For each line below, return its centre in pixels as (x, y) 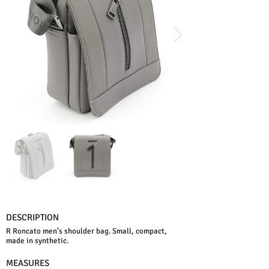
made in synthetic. (37, 241)
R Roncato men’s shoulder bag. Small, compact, (86, 231)
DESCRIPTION (32, 217)
